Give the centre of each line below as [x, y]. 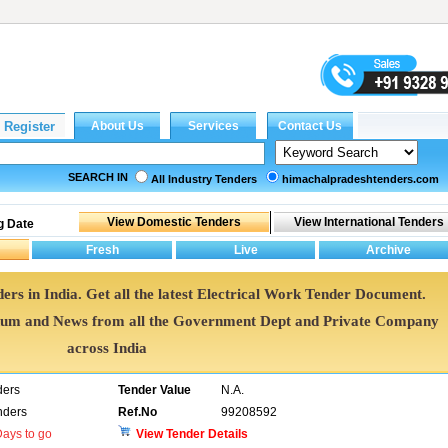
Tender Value [154, 390]
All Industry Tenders [204, 179]
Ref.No [137, 412]
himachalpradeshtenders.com [360, 179]
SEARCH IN [98, 177]
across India [106, 348]
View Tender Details [192, 434]
